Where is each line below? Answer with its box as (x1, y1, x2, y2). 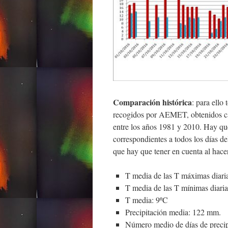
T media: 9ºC (125, 194, 168, 205)
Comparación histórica (113, 96, 192, 108)
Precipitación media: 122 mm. (125, 207, 221, 217)
